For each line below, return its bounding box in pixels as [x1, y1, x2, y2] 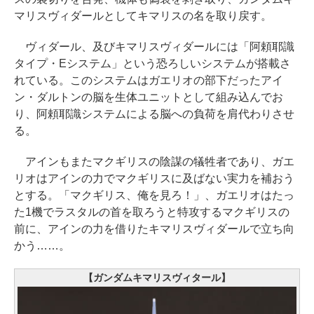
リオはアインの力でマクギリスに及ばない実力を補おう [14, 172, 294, 185]
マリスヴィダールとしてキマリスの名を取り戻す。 [14, 10, 272, 22]
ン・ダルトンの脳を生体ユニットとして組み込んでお [14, 91, 283, 104]
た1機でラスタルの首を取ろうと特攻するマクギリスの [14, 206, 289, 219]
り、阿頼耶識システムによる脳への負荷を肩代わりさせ [14, 108, 294, 121]
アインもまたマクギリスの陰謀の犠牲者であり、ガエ [14, 156, 294, 168]
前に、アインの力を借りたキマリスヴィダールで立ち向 [14, 223, 294, 235]
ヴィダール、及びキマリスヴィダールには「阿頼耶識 [14, 41, 294, 53]
